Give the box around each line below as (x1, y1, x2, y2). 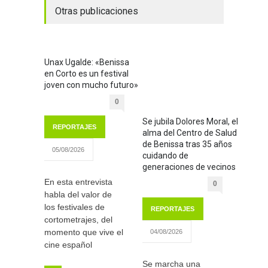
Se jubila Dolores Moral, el (142, 116, 238, 126)
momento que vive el (44, 227, 123, 237)
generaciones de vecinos (142, 162, 236, 172)
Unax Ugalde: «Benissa (44, 57, 129, 68)
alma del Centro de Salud (142, 127, 237, 138)
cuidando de (142, 150, 188, 160)
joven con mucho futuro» (44, 80, 138, 90)
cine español (44, 240, 92, 250)
